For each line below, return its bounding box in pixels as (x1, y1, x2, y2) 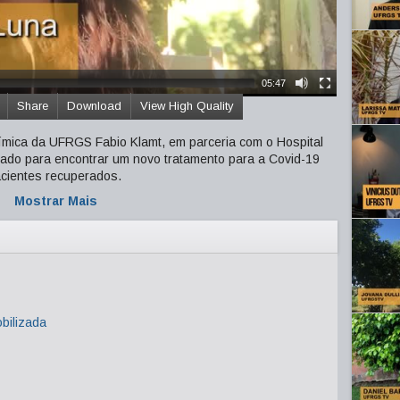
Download (67, 99, 121, 112)
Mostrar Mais (13, 194, 97, 208)
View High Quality (140, 99, 234, 112)
